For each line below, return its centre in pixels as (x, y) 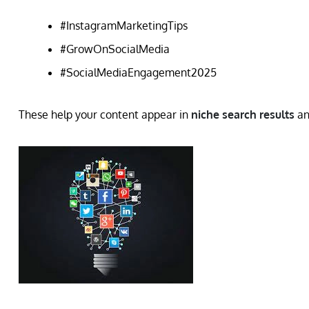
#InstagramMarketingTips (124, 25)
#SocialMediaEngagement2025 (138, 72)
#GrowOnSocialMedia (115, 49)
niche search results (243, 114)
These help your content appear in (105, 114)
